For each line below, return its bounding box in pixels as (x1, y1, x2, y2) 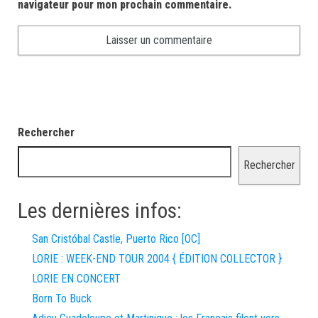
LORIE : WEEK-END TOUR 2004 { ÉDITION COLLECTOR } (32, 252, 282, 265)
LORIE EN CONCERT (32, 272, 121, 285)
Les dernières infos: (18, 198, 182, 223)
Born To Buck (32, 292, 92, 305)
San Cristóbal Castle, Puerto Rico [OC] (32, 232, 200, 246)
